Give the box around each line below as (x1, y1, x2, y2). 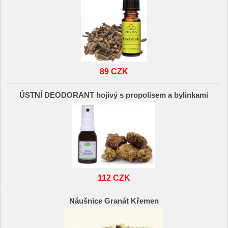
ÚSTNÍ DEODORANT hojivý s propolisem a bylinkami (19, 91, 209, 99)
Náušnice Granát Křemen (69, 197, 159, 206)
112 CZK (97, 173, 130, 182)
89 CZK (99, 67, 128, 76)
